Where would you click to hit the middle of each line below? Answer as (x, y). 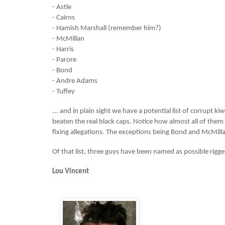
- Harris (63, 50)
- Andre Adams (75, 81)
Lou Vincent (71, 172)
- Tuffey (64, 92)
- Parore (64, 60)
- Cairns (64, 18)
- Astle (62, 8)
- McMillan (68, 39)
